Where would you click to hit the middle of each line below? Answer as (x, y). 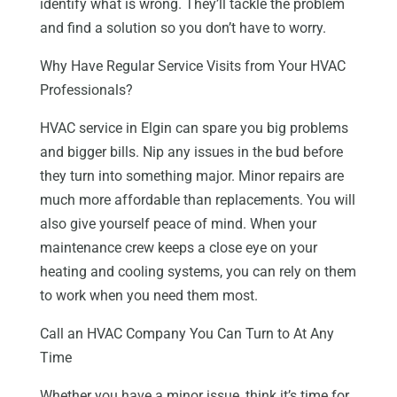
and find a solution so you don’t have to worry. (183, 28)
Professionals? (86, 90)
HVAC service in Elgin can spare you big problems (194, 128)
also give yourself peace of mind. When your (178, 224)
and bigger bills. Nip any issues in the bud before (191, 152)
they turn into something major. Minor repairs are (191, 176)
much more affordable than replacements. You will (197, 200)
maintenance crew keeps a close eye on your (178, 248)
